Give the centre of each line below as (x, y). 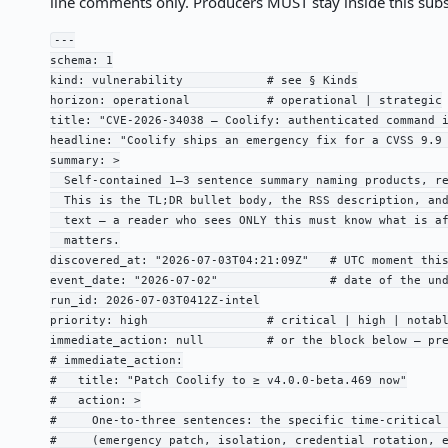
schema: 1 (81, 60)
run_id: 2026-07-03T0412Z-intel (154, 300)
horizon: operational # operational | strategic (245, 100)
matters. (84, 240)
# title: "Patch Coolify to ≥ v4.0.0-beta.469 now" (228, 380)
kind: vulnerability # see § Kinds (203, 80)
